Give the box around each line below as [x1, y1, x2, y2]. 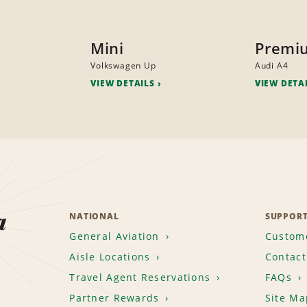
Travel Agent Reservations [69, 271, 211, 284]
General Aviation [69, 230, 160, 243]
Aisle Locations [69, 250, 151, 264]
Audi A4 [254, 60, 288, 72]
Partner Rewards [69, 291, 160, 305]
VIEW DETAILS [90, 77, 155, 90]
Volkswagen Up [90, 60, 156, 72]
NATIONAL [69, 210, 119, 223]
